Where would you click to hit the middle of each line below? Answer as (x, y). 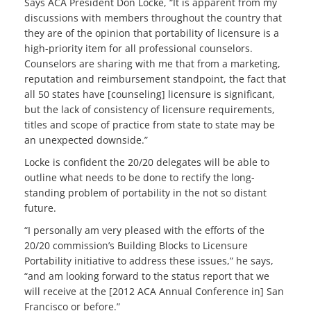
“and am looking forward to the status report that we (147, 276)
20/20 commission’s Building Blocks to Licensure (136, 246)
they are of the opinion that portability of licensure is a (152, 33)
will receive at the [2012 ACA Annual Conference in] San (154, 292)
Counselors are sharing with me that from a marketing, (152, 64)
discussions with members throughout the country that (153, 18)
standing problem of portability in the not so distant (145, 193)
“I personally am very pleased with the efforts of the (144, 230)
